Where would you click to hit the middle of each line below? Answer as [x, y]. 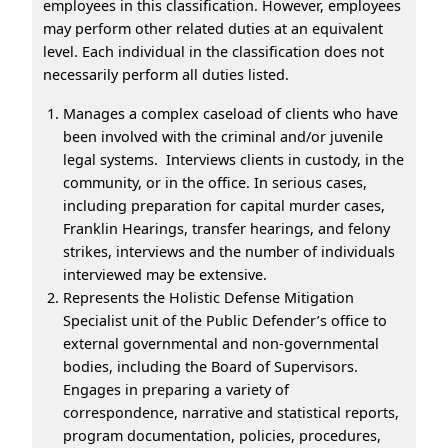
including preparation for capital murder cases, [224, 205]
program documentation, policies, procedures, [222, 435]
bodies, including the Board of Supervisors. [210, 366]
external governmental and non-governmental [221, 343]
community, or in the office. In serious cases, [215, 182]
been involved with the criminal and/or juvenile [223, 136]
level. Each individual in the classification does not [213, 51]
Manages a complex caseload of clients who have [230, 113]
